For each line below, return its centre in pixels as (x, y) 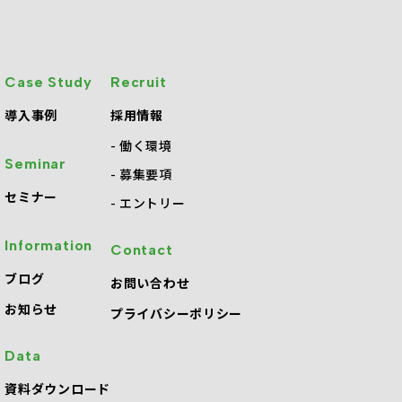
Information (49, 245)
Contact (142, 249)
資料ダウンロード (57, 388)
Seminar (35, 163)
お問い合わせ (150, 282)
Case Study (48, 82)
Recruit (139, 82)
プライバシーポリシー (176, 313)
